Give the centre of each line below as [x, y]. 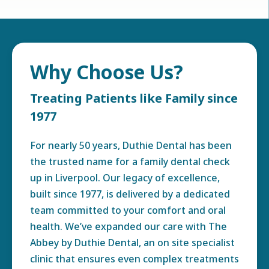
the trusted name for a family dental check [130, 162]
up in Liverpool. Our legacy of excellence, [125, 178]
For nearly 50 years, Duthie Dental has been [131, 145]
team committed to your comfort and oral [128, 210]
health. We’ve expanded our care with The [128, 226]
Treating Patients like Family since [134, 98]
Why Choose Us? [107, 72]
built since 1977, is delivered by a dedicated [130, 194]
